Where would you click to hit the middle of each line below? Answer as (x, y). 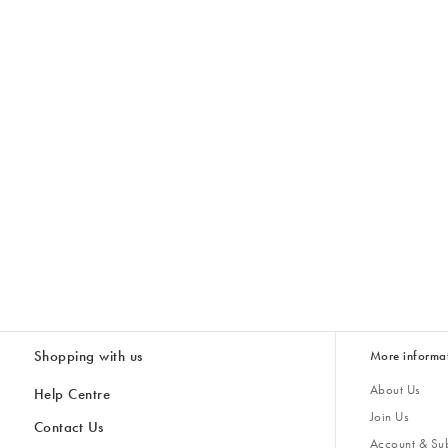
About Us (395, 390)
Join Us (389, 416)
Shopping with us (88, 356)
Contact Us (68, 426)
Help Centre (72, 394)
